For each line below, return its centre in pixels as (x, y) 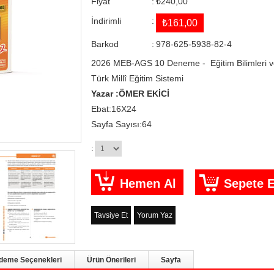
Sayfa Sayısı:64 (121, 124)
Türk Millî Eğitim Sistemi (137, 79)
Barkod (105, 44)
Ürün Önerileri (111, 260)
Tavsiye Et (111, 216)
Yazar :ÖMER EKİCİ (130, 94)
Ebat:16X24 (113, 109)
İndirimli (106, 21)
